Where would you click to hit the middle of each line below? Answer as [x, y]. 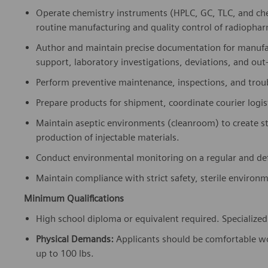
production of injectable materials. [108, 138]
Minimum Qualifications [74, 199]
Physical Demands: [75, 239]
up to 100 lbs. [65, 254]
